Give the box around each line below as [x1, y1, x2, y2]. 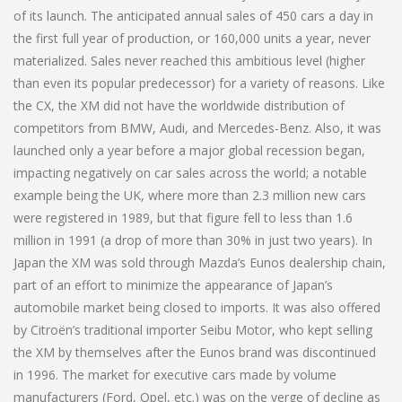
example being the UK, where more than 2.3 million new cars [13, 186, 366, 204]
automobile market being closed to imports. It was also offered [13, 298, 380, 316]
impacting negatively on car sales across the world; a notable [13, 163, 367, 181]
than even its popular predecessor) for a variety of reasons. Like [13, 74, 385, 92]
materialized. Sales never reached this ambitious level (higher [13, 51, 365, 69]
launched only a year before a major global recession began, [13, 141, 365, 159]
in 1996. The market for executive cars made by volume [13, 365, 336, 383]
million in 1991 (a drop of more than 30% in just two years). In [13, 231, 372, 249]
